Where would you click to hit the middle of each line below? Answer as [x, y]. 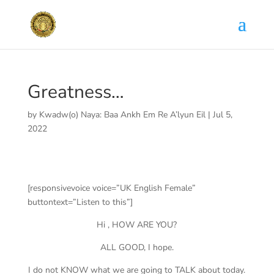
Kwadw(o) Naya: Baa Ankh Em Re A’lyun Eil [122, 115]
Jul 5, [222, 115]
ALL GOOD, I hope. [137, 247]
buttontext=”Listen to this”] [80, 202]
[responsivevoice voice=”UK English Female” [111, 188]
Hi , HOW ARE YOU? [137, 225]
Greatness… [76, 92]
